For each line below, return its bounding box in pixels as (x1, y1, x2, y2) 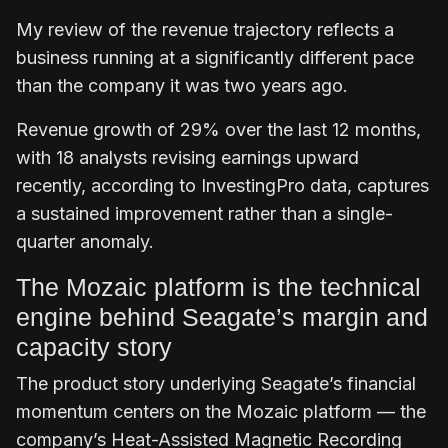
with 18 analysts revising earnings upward (16, 146, 359, 168)
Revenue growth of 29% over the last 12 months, (16, 118, 421, 140)
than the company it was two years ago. (16, 74, 353, 96)
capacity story (16, 332, 172, 361)
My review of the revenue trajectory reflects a (16, 18, 394, 40)
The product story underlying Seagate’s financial (16, 372, 416, 394)
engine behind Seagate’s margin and (16, 302, 428, 331)
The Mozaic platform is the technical (16, 272, 421, 301)
